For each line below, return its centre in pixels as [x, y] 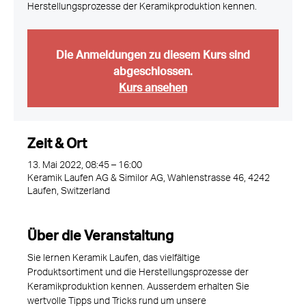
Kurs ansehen [153, 84]
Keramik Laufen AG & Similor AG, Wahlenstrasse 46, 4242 [149, 180]
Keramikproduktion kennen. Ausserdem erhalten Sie [139, 288]
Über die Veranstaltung [100, 233]
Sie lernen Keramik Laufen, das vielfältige [115, 260]
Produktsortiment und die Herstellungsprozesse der [139, 274]
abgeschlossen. [153, 68]
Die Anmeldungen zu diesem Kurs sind [153, 52]
